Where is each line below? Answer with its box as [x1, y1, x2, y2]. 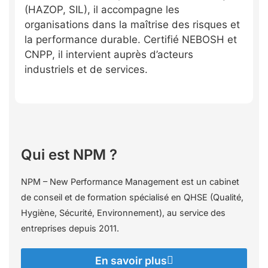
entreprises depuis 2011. [21, 223, 119, 233]
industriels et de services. [25, 63, 148, 76]
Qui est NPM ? [21, 145, 117, 163]
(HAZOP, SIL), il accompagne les [25, 4, 179, 16]
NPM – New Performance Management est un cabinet [21, 176, 239, 187]
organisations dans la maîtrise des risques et [25, 19, 240, 31]
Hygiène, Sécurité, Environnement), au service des [21, 207, 226, 218]
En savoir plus [95, 254, 167, 267]
